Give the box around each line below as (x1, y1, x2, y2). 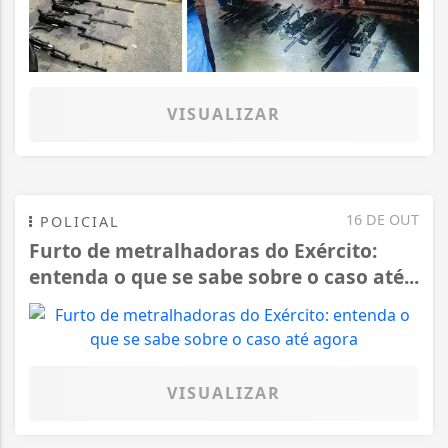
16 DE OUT (346, 209, 419, 229)
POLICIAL (34, 211, 120, 231)
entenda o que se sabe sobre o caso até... (29, 262, 419, 290)
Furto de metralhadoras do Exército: (29, 236, 377, 264)
